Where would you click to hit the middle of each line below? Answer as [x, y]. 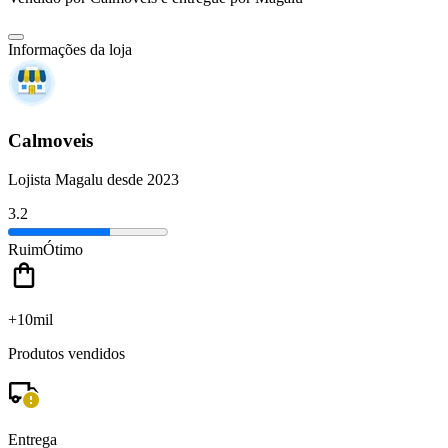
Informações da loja [70, 50]
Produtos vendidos [66, 353]
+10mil [30, 319]
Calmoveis [50, 141]
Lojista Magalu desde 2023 [93, 179]
